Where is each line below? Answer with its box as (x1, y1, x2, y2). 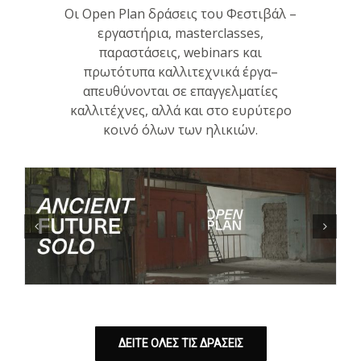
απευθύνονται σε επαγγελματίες (83, 81, 278, 100)
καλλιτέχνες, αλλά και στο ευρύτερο (69, 101, 292, 119)
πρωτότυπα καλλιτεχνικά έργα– (83, 62, 278, 81)
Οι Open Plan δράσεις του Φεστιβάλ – (64, 4, 297, 23)
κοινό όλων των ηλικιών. (103, 120, 258, 139)
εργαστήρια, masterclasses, (98, 23, 263, 42)
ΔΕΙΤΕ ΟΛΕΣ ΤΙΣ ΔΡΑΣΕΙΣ (118, 337, 243, 351)
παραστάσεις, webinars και (99, 43, 262, 61)
